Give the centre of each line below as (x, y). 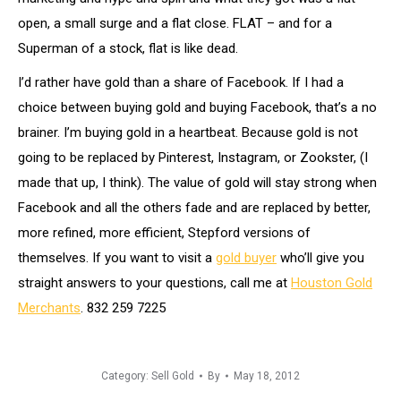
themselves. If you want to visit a (117, 258)
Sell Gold (173, 376)
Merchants (49, 308)
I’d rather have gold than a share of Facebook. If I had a (181, 82)
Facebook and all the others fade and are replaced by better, (194, 208)
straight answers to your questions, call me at (154, 283)
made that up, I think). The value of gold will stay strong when (197, 183)
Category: (126, 376)
